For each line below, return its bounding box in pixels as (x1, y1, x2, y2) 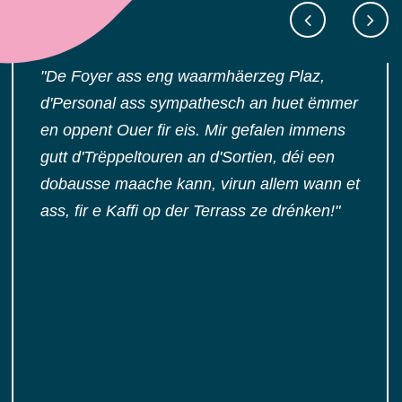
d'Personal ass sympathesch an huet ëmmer (40, 93, 358, 112)
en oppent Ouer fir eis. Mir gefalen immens (40, 120, 345, 139)
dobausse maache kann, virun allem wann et (40, 174, 360, 193)
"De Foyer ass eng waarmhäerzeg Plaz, (40, 66, 325, 85)
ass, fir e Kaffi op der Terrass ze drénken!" (40, 201, 340, 220)
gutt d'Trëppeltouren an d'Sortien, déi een (40, 147, 335, 166)
